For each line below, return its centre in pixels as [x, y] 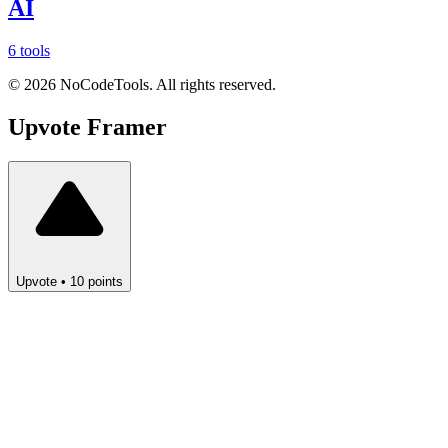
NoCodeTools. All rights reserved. [166, 85]
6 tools [29, 51]
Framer [127, 127]
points [103, 282]
